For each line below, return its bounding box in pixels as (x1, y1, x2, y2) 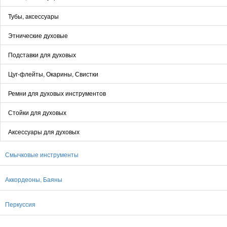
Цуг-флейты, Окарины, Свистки (8, 69, 98, 78)
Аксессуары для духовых (8, 127, 80, 136)
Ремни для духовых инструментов (8, 89, 106, 97)
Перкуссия (5, 200, 35, 208)
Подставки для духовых (8, 50, 76, 59)
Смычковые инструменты (5, 150, 79, 159)
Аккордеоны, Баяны (5, 175, 62, 183)
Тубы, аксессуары (8, 12, 59, 20)
